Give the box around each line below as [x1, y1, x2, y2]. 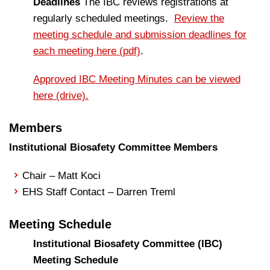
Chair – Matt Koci [22, 170, 101, 181]
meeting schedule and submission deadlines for [33, 29, 246, 40]
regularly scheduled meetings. [33, 13, 174, 24]
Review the [174, 13, 224, 24]
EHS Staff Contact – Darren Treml [22, 186, 176, 198]
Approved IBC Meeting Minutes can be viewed [33, 74, 240, 85]
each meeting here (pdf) [33, 45, 140, 57]
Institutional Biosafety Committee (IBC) [33, 238, 222, 250]
